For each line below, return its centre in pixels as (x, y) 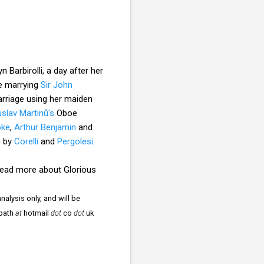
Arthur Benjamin (45, 127)
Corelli (26, 141)
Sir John (57, 85)
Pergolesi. (76, 141)
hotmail (36, 213)
